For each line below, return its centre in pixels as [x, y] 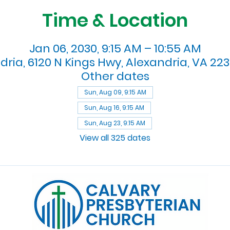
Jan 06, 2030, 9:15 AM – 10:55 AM [115, 48]
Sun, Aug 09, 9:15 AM [115, 92]
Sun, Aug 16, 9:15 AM [114, 107]
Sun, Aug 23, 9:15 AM [114, 123]
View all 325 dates [115, 138]
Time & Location [115, 20]
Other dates [115, 76]
